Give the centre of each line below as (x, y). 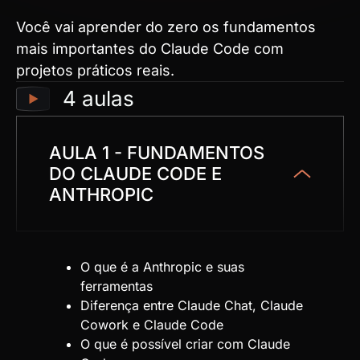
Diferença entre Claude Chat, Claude (192, 306)
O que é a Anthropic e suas (162, 267)
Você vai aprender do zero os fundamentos (166, 27)
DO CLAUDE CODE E (135, 174)
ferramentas (117, 286)
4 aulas (98, 99)
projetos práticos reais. (95, 71)
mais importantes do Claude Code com (150, 49)
